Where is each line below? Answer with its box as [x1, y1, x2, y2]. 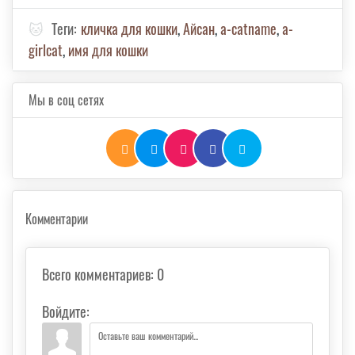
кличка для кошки [81, 18, 177, 40]
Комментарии [25, 209, 88, 229]
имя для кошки [68, 40, 148, 61]
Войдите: [42, 301, 90, 323]
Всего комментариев [42, 264, 151, 285]
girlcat [29, 40, 63, 61]
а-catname [220, 18, 277, 40]
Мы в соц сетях [29, 90, 104, 110]
